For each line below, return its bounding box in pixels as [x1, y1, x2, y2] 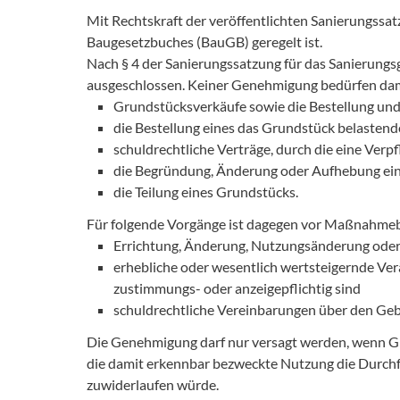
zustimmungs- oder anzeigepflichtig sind [113, 279, 361, 297]
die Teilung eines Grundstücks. [113, 183, 298, 201]
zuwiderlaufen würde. [87, 376, 219, 394]
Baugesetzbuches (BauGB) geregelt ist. [87, 33, 322, 51]
